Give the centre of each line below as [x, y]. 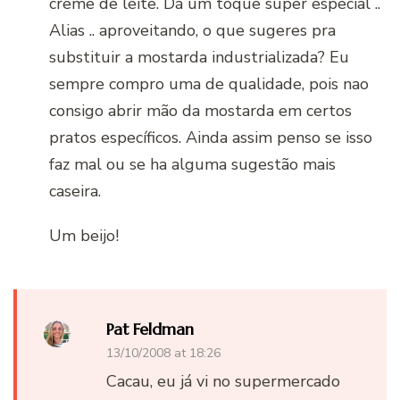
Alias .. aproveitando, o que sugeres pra [192, 30]
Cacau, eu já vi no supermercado [223, 381]
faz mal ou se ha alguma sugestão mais [192, 164]
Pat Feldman [150, 329]
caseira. [75, 191]
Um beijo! [84, 235]
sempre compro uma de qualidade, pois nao [209, 83]
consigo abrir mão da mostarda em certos [200, 110]
